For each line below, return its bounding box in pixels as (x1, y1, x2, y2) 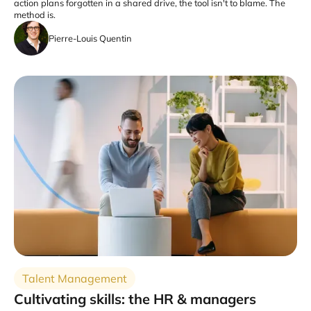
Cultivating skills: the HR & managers (14, 290, 256, 308)
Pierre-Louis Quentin (49, 32, 132, 44)
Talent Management (22, 271, 127, 285)
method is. (14, 9, 56, 20)
